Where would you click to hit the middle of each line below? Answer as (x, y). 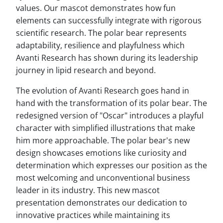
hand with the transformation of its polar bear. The (111, 103)
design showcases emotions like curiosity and (101, 153)
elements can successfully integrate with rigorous (109, 20)
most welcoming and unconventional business (103, 178)
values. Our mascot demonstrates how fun (96, 8)
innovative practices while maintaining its (93, 215)
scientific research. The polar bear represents (101, 33)
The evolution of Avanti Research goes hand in (103, 91)
